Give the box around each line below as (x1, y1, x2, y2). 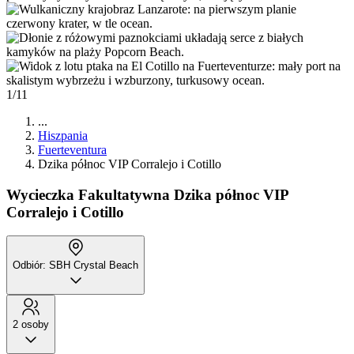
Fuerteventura (38, 143, 107, 156)
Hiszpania (38, 129, 88, 142)
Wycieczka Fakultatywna (6, 186, 170, 203)
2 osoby (13, 318, 49, 331)
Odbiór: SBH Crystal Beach (13, 259, 138, 272)
